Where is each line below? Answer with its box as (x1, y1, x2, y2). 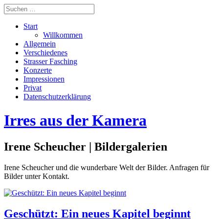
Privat (23, 84, 42, 92)
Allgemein (23, 40, 56, 48)
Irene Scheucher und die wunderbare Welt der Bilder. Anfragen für (4, 163, 209, 172)
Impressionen (23, 75, 65, 83)
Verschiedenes (23, 48, 67, 57)
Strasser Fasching (23, 57, 77, 66)
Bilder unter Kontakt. (4, 172, 69, 180)
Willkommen (43, 31, 83, 39)
